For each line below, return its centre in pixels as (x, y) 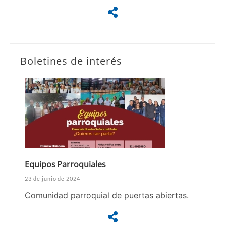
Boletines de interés (71, 61)
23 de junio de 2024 (52, 179)
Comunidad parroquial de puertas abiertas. (107, 196)
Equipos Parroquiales (65, 164)
